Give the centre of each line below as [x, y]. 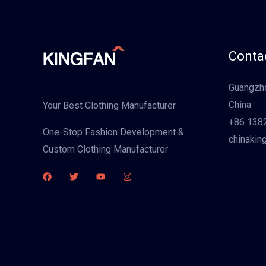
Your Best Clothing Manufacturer [109, 105]
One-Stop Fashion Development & [113, 132]
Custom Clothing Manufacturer [105, 149]
